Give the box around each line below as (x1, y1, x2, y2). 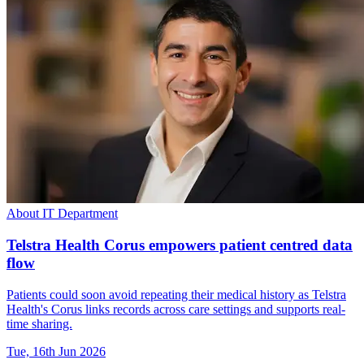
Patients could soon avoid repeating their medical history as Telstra (6, 287, 346, 301)
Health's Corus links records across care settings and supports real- (6, 301, 345, 316)
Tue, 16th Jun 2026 (6, 344, 106, 358)
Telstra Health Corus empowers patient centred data (6, 236, 353, 253)
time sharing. (6, 316, 72, 331)
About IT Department (6, 206, 118, 221)
